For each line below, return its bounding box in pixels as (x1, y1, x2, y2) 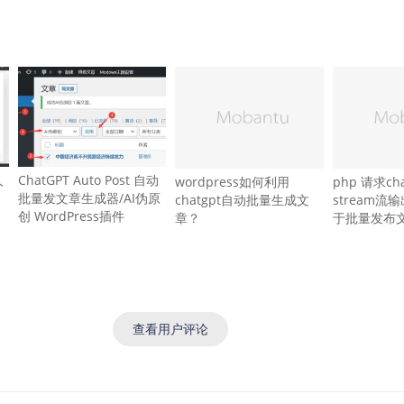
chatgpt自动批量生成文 (175, 190, 309, 208)
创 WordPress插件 (17, 207, 124, 225)
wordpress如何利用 (175, 172, 289, 190)
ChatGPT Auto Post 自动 (17, 171, 159, 189)
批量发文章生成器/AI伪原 (17, 189, 161, 207)
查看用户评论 (133, 319, 208, 337)
